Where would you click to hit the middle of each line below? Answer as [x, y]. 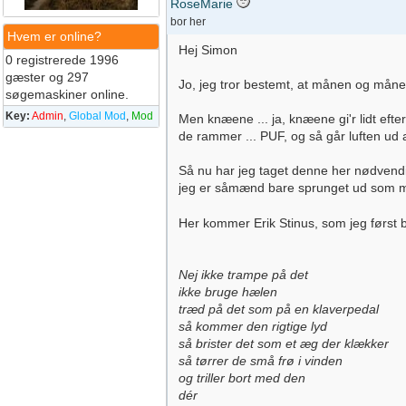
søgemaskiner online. [67, 94]
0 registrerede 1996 [62, 60]
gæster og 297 [47, 77]
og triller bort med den [242, 378]
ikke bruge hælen [228, 292]
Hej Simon [208, 50]
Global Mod [97, 116]
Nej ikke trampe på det [243, 275]
